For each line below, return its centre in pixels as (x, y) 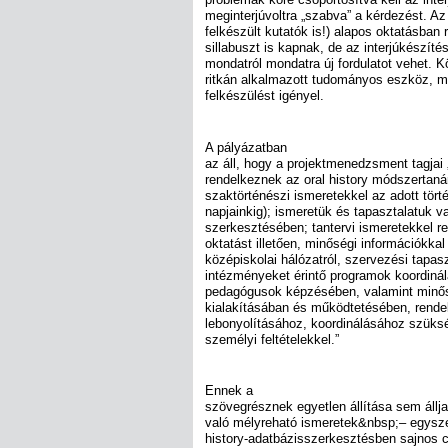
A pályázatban (246, 147)
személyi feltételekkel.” (272, 339)
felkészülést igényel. (264, 96)
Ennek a (229, 390)
